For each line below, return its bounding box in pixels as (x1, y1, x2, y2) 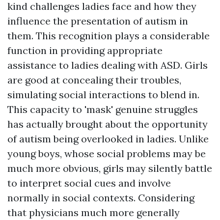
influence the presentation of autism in (7, 14, 188, 27)
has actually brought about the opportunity (7, 117, 208, 130)
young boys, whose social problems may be (7, 147, 206, 160)
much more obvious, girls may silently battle (7, 162, 212, 174)
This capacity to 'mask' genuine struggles (7, 103, 198, 115)
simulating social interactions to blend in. (7, 88, 199, 101)
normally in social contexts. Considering (7, 191, 194, 204)
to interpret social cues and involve (7, 176, 171, 189)
